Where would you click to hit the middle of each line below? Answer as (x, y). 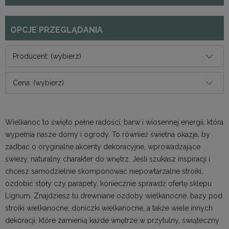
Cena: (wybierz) (38, 83)
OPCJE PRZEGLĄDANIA (56, 30)
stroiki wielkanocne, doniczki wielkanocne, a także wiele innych (109, 208)
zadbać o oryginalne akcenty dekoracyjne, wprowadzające (103, 147)
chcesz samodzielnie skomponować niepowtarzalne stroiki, (104, 171)
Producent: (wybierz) (47, 56)
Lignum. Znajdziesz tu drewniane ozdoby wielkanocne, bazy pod (114, 196)
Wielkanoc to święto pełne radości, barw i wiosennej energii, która (114, 122)
